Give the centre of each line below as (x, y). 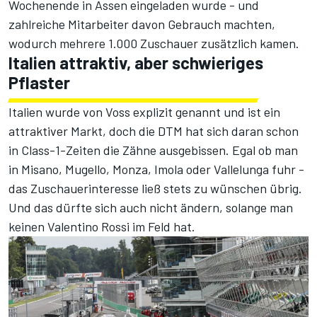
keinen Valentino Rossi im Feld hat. (102, 227)
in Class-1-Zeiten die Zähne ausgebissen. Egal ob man (153, 150)
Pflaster (39, 83)
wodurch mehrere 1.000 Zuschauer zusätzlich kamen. (154, 44)
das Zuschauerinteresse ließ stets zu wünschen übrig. (155, 189)
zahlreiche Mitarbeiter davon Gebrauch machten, (142, 24)
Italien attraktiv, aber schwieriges (136, 63)
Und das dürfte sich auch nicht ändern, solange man (151, 208)
